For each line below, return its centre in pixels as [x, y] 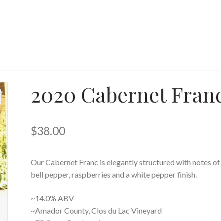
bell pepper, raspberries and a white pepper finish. [114, 175]
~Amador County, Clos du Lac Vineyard [96, 210]
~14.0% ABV [53, 198]
